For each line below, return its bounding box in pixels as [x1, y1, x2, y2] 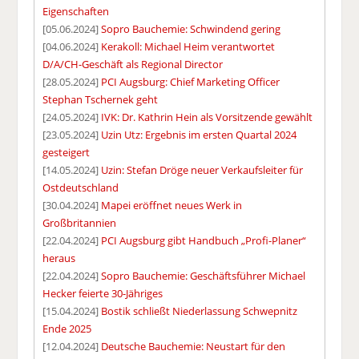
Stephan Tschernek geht [42, 91, 159, 107]
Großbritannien [42, 215, 117, 230]
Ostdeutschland [42, 179, 119, 195]
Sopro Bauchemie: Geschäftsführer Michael [101, 268, 306, 283]
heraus [42, 250, 76, 265]
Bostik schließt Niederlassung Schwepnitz [101, 303, 298, 318]
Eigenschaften [42, 3, 110, 18]
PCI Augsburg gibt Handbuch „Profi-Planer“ [101, 232, 307, 248]
